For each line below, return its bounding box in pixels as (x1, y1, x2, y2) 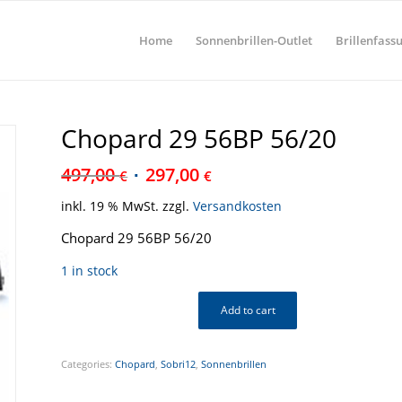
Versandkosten (193, 198, 283, 215)
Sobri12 (161, 356, 197, 371)
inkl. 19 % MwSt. (61, 198, 160, 215)
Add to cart (220, 301, 275, 318)
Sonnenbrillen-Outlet (196, 32, 312, 48)
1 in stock (61, 261, 118, 279)
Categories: (61, 356, 116, 371)
